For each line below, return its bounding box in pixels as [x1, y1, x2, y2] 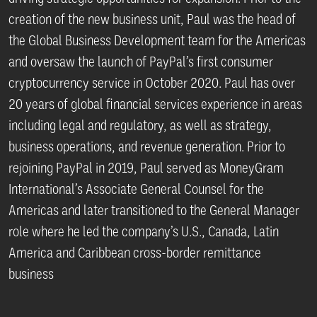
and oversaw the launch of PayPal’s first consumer [8, 52, 273, 71]
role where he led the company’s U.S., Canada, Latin [8, 222, 279, 241]
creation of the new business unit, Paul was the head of [8, 10, 296, 28]
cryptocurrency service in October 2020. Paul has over [8, 74, 295, 92]
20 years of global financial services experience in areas [8, 95, 302, 113]
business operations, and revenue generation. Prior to [8, 137, 285, 156]
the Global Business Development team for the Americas [8, 31, 306, 50]
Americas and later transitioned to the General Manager [8, 201, 299, 219]
